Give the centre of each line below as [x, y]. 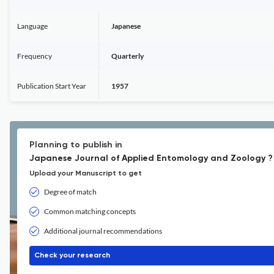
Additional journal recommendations [103, 231]
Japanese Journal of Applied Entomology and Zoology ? [151, 158]
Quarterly [128, 56]
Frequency [35, 56]
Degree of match [70, 192]
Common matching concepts [90, 211]
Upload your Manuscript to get [86, 174]
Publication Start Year [52, 86]
